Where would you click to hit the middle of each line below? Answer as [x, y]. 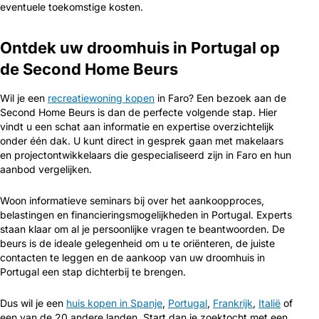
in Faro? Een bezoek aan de [220, 98]
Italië [270, 303]
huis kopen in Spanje [114, 303]
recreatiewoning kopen [101, 98]
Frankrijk [233, 303]
